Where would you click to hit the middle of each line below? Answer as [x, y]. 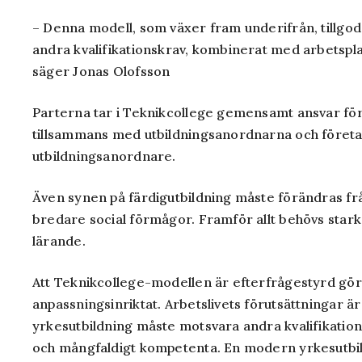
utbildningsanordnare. [104, 156]
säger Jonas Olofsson [101, 71]
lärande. [59, 241]
